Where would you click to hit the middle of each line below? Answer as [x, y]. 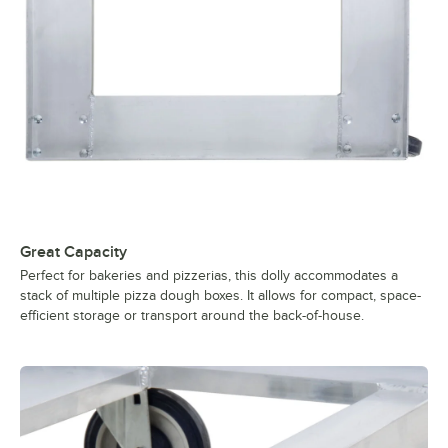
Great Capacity [73, 252]
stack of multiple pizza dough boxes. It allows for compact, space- [220, 296]
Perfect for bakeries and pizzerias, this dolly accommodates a [209, 276]
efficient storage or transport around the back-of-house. [192, 316]
